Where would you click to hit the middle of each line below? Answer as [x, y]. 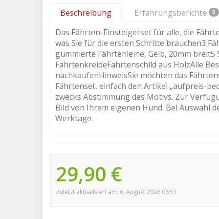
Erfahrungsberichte [172, 13]
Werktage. [74, 118]
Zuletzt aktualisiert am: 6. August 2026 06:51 [116, 192]
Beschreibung [86, 13]
